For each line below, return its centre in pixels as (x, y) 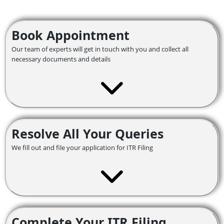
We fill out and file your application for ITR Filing (83, 147)
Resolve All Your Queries (87, 133)
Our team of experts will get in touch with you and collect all (100, 49)
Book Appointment (70, 35)
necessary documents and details (61, 59)
